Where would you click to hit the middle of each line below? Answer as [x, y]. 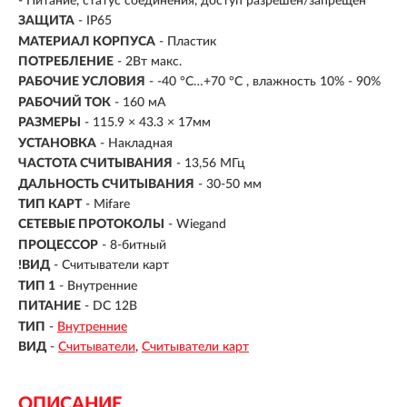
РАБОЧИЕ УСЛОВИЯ [82, 82]
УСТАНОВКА [57, 143]
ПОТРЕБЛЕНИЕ [66, 61]
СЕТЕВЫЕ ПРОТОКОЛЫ [91, 225]
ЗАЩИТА [46, 21]
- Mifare [108, 204]
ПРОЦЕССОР [58, 245]
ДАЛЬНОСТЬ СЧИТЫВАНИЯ [106, 184]
